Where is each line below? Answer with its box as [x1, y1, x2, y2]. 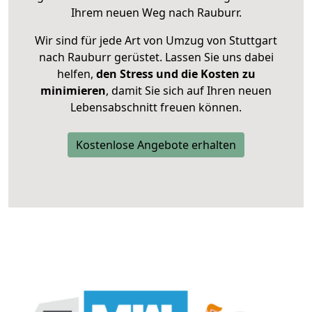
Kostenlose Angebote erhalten [76, 137, 236, 153]
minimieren [40, 83, 106, 99]
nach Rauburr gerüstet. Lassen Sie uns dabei [38, 49, 274, 65]
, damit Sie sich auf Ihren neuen [106, 83, 272, 99]
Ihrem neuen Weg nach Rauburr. [70, 5, 242, 21]
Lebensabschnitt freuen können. [70, 100, 242, 116]
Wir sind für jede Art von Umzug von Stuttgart [35, 33, 277, 49]
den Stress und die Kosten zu [93, 66, 256, 82]
